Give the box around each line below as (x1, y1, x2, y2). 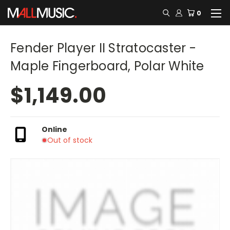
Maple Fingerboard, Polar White (10, 57, 204, 74)
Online (42, 124, 67, 135)
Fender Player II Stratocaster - (10, 40, 196, 56)
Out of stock (47, 135, 92, 145)
